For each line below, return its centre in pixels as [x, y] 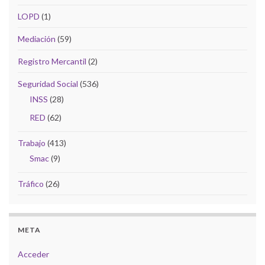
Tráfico [31, 183]
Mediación [37, 38]
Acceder [33, 254]
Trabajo [32, 143]
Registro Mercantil [52, 61]
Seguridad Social [48, 83]
